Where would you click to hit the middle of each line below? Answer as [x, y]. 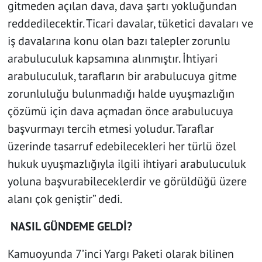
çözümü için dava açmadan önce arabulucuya [120, 111]
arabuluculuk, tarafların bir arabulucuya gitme [122, 76]
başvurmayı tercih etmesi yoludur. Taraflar [111, 129]
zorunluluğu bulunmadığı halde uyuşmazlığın [121, 94]
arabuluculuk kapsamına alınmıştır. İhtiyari [112, 59]
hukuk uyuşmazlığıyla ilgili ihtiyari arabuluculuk [126, 164]
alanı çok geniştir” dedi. [65, 199]
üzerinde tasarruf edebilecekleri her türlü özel [122, 146]
